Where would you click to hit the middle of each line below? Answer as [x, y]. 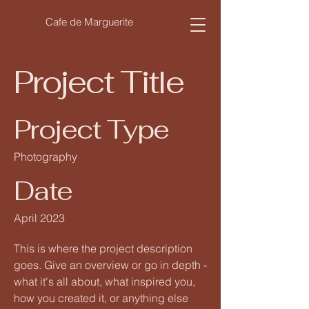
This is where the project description [103, 248]
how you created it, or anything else [101, 298]
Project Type [91, 129]
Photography [46, 157]
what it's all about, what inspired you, [104, 281]
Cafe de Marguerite [89, 22]
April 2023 [39, 218]
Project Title [99, 82]
